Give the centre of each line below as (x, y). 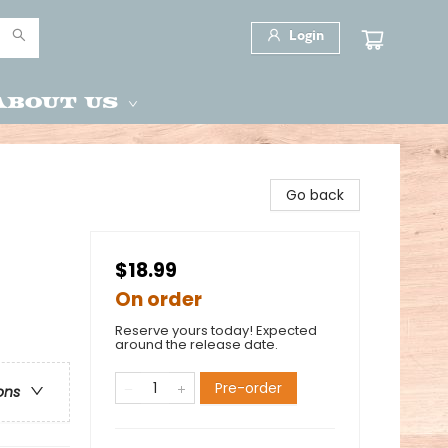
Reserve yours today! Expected (216, 330)
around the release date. (196, 344)
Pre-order (248, 388)
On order (158, 299)
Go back (315, 195)
